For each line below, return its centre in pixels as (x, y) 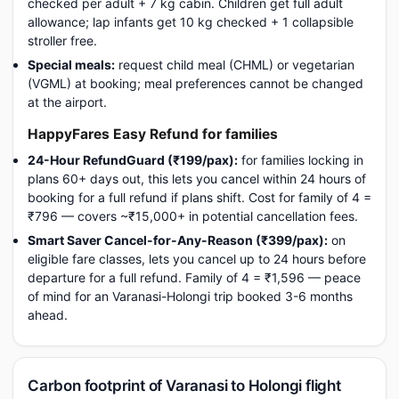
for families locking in (301, 160)
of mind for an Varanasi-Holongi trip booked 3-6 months (190, 296)
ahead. (48, 315)
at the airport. (67, 102)
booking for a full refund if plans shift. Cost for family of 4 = (199, 197)
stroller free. (62, 41)
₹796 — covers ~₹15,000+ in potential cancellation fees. (193, 216)
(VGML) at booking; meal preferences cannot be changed (195, 83)
